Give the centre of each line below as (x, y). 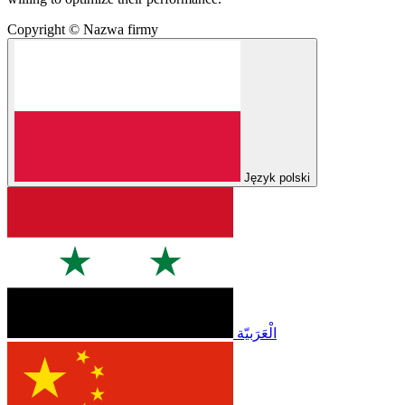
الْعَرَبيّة (257, 333)
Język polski (277, 177)
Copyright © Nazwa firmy (83, 29)
